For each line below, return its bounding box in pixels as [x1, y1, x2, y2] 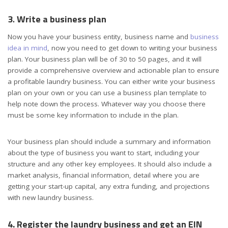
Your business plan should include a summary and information [8, 137, 211, 147]
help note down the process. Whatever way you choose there [8, 99, 206, 109]
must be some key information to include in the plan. [8, 110, 179, 120]
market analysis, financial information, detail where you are [8, 170, 199, 180]
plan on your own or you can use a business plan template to [8, 88, 207, 98]
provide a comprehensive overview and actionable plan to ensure [8, 66, 219, 75]
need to [81, 43, 106, 53]
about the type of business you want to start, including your [8, 148, 199, 158]
